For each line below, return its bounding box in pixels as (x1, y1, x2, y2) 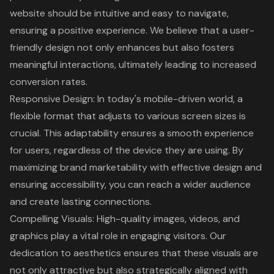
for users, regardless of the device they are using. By (10, 143, 243, 157)
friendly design (10, 40, 75, 54)
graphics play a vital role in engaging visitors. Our (10, 229, 226, 242)
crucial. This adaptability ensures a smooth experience (10, 126, 254, 139)
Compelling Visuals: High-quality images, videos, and (10, 212, 240, 225)
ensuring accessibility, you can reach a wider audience (10, 177, 251, 191)
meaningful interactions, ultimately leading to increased (10, 57, 256, 71)
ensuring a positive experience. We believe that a (10, 23, 230, 37)
